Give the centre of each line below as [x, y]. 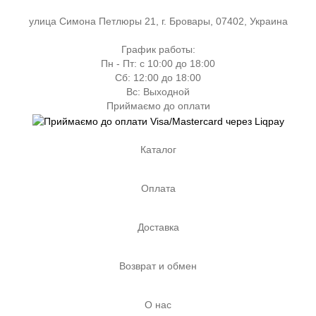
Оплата [158, 188]
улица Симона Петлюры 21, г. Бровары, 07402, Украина [158, 22]
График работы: [158, 50]
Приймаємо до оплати [158, 106]
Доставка [158, 227]
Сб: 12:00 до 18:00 [158, 78]
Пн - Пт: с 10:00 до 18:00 [158, 64]
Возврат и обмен [158, 266]
